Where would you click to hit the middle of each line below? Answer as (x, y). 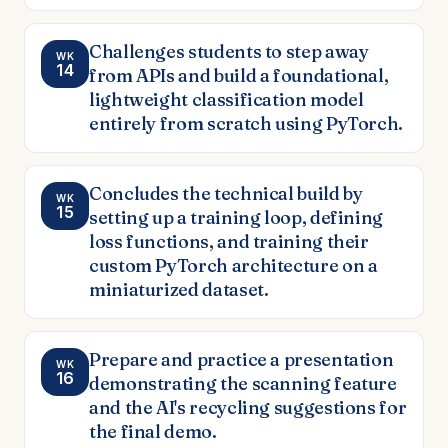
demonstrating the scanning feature (243, 383)
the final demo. (153, 431)
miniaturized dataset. (179, 289)
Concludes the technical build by (226, 193)
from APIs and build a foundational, (239, 75)
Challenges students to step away (229, 51)
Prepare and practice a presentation (241, 359)
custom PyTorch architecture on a (233, 265)
